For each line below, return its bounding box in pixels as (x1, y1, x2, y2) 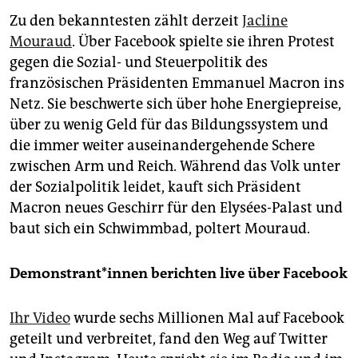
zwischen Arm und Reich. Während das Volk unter (10, 157, 340, 175)
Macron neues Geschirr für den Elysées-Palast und (10, 198, 343, 217)
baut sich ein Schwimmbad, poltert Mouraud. (10, 219, 310, 237)
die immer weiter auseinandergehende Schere (10, 136, 315, 154)
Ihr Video (10, 308, 70, 327)
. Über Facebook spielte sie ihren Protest (72, 32, 335, 50)
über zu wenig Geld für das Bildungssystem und (10, 115, 328, 133)
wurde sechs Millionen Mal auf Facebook (70, 308, 344, 327)
